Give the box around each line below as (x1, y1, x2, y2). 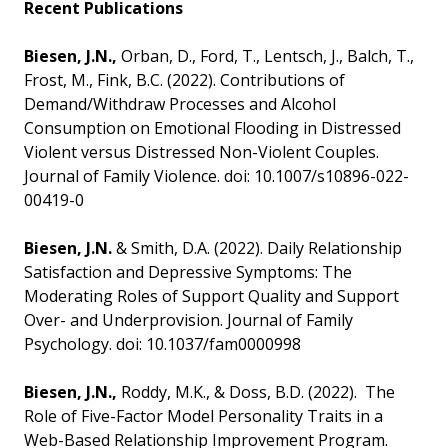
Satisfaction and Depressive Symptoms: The (24, 261, 352, 284)
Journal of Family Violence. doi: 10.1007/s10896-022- (24, 165, 409, 188)
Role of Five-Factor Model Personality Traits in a (24, 405, 383, 428)
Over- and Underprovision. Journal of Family (24, 309, 353, 332)
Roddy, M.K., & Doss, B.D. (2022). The (117, 381, 395, 404)
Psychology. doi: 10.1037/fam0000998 (24, 333, 301, 356)
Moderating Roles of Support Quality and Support (24, 285, 399, 308)
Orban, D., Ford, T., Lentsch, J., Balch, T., (117, 45, 414, 68)
